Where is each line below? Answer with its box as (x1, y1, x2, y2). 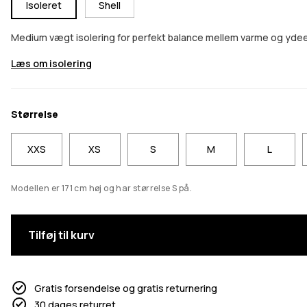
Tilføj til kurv (28, 228, 95, 243)
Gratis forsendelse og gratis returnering (34, 281, 217, 295)
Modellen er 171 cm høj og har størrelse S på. (11, 182, 192, 195)
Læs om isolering (11, 56, 92, 70)
